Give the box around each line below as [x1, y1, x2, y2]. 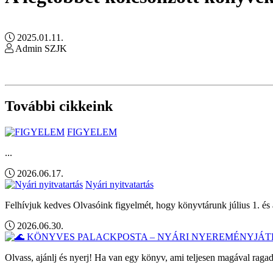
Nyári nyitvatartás [85, 179, 154, 190]
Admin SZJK [13, 43, 67, 54]
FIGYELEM [67, 126, 117, 137]
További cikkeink [5, 97, 113, 114]
